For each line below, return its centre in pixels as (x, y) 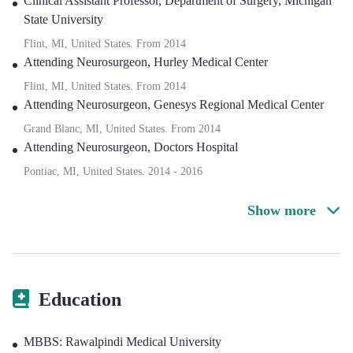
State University (63, 19)
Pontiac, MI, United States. (86, 171)
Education (80, 299)
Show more (284, 210)
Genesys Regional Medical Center (239, 104)
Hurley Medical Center (211, 62)
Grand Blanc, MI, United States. (97, 129)
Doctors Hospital (196, 147)
